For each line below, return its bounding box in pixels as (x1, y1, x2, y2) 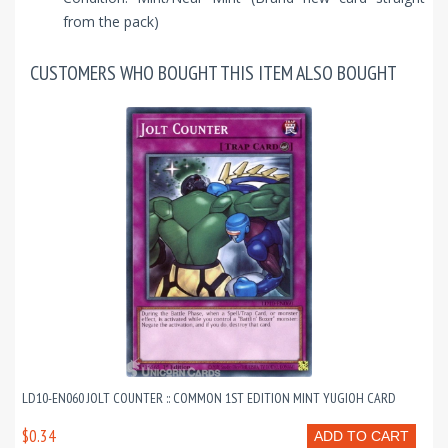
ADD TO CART (314, 428, 409, 445)
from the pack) (63, 12, 159, 32)
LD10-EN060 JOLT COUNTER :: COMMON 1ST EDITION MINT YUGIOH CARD (22, 389, 396, 408)
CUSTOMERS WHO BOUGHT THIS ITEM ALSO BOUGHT (30, 60, 397, 87)
